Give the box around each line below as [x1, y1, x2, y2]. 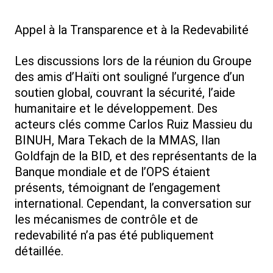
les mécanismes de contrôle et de [15, 212, 198, 227]
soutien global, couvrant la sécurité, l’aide [15, 85, 235, 101]
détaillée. [15, 244, 63, 259]
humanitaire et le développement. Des [15, 101, 218, 116]
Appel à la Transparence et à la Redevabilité [15, 23, 249, 38]
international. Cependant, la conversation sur [15, 196, 252, 211]
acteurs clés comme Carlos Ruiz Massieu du [15, 117, 252, 132]
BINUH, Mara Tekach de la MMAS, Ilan [15, 133, 220, 148]
